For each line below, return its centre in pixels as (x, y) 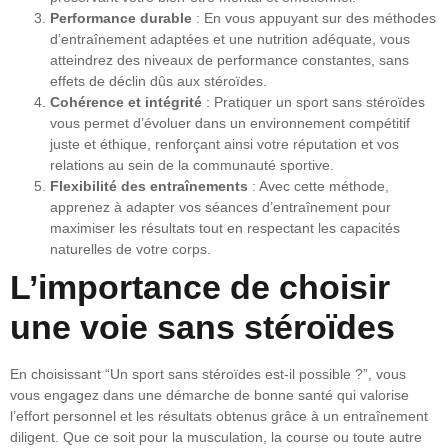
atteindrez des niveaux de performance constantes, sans (229, 60)
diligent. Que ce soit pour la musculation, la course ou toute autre (216, 437)
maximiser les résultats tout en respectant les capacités (225, 228)
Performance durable (121, 18)
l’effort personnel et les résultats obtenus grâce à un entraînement (219, 416)
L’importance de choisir (200, 288)
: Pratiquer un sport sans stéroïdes (313, 102)
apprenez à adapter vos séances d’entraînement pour (220, 207)
